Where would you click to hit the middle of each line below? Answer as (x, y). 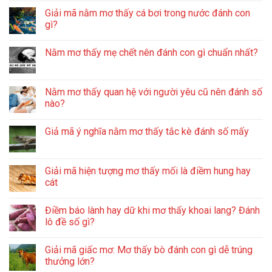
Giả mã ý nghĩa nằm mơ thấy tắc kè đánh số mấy (147, 131)
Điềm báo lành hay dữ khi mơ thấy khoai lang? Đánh (152, 210)
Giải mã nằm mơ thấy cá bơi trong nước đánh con (148, 13)
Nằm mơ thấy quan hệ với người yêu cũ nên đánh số (154, 92)
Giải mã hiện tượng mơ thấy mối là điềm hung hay (148, 171)
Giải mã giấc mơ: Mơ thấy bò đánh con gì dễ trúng (149, 250)
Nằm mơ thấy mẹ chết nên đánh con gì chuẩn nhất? (151, 52)
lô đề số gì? (70, 222)
